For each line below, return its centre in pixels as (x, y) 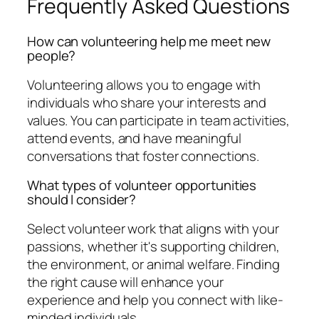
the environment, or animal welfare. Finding (153, 264)
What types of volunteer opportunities (142, 185)
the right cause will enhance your (125, 282)
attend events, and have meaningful (134, 138)
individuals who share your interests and (147, 102)
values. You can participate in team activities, (159, 120)
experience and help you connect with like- (155, 299)
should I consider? (82, 200)
